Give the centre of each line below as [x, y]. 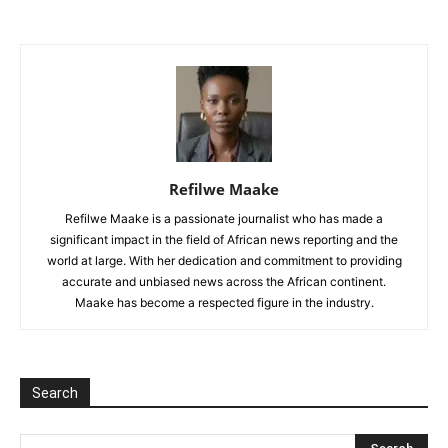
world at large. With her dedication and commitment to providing [224, 260]
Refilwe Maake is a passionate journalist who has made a [224, 218]
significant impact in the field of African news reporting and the [224, 239]
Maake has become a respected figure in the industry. [224, 302]
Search [55, 392]
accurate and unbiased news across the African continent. [224, 281]
